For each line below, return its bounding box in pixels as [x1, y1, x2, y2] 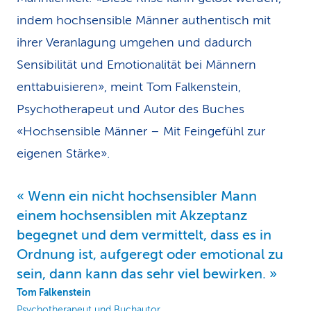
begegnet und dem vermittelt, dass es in [17, 227, 271, 243]
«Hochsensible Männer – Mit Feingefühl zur [17, 124, 265, 138]
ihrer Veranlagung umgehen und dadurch [17, 35, 252, 49]
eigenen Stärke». [17, 146, 110, 160]
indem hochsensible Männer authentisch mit [17, 13, 271, 27]
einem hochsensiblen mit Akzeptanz [17, 208, 247, 224]
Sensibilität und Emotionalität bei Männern [17, 58, 256, 72]
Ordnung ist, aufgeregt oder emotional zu [17, 246, 283, 262]
